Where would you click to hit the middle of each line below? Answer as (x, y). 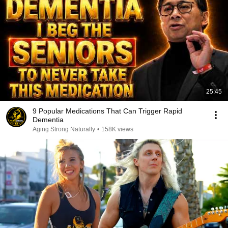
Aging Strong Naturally (64, 129)
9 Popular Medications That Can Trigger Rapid (107, 111)
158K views (117, 129)
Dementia (48, 120)
